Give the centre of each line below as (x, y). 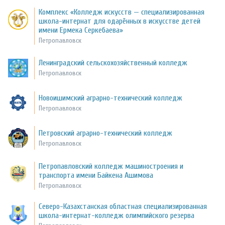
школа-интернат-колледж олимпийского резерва (117, 216)
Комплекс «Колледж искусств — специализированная (122, 12)
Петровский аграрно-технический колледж (106, 133)
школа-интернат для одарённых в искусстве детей (120, 21)
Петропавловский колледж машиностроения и (111, 166)
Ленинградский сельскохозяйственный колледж (113, 63)
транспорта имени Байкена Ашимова (96, 176)
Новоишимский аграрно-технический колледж (111, 98)
